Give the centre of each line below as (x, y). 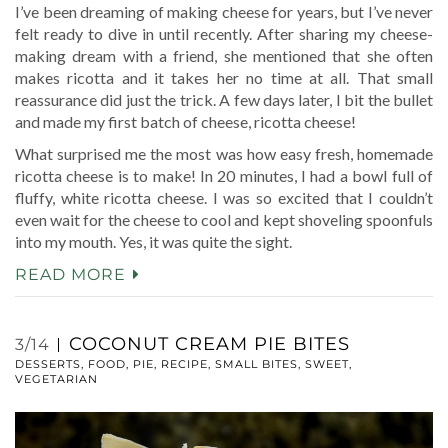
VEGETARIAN (56, 379)
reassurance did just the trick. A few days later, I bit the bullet (224, 100)
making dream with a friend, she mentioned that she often (224, 56)
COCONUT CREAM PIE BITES (209, 344)
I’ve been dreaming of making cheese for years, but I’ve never (224, 12)
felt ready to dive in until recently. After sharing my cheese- (224, 34)
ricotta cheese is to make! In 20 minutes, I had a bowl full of (224, 176)
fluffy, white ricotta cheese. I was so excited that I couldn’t (224, 198)
